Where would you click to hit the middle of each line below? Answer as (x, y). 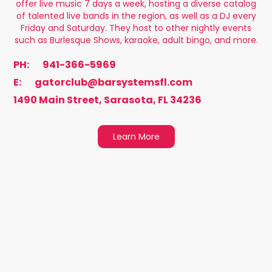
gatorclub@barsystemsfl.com (114, 82)
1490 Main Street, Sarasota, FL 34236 (108, 100)
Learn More (136, 137)
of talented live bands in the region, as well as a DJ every (136, 16)
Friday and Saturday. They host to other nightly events (136, 28)
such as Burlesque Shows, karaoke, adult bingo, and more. (136, 40)
